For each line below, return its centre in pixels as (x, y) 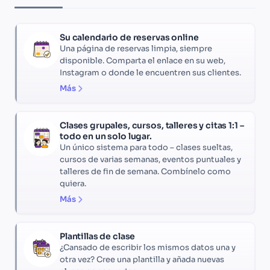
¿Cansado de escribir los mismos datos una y (148, 248)
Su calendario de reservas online (129, 38)
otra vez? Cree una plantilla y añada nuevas (142, 260)
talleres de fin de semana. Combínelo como (145, 172)
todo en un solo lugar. (106, 137)
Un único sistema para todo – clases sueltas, (146, 148)
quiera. (73, 184)
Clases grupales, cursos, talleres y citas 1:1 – (152, 126)
